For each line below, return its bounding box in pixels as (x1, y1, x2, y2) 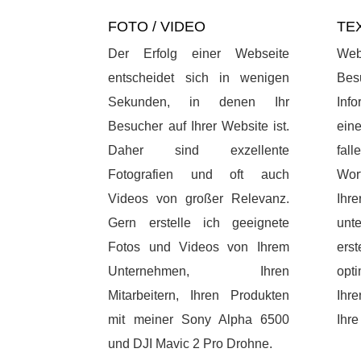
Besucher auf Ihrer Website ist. (108, 119, 289, 134)
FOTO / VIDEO (108, 19, 206, 35)
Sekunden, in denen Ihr (108, 95, 289, 110)
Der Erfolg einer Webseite (108, 47, 289, 61)
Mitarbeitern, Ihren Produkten (108, 288, 289, 303)
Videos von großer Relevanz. (108, 192, 289, 206)
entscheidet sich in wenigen (108, 71, 289, 85)
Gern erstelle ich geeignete (108, 216, 289, 230)
